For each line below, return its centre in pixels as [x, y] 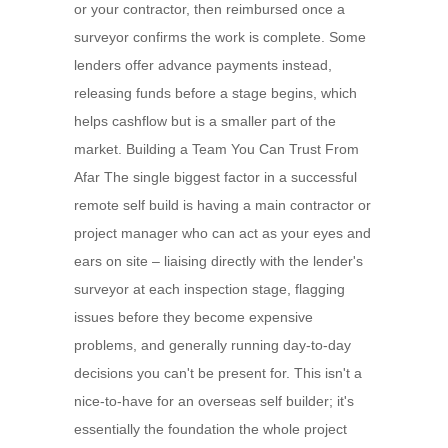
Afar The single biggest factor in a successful [215, 177]
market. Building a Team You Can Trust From [216, 149]
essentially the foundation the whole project [210, 429]
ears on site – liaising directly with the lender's [218, 261]
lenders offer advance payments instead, [203, 65]
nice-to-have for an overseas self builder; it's [214, 401]
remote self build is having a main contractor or [222, 205]
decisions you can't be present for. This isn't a [218, 373]
